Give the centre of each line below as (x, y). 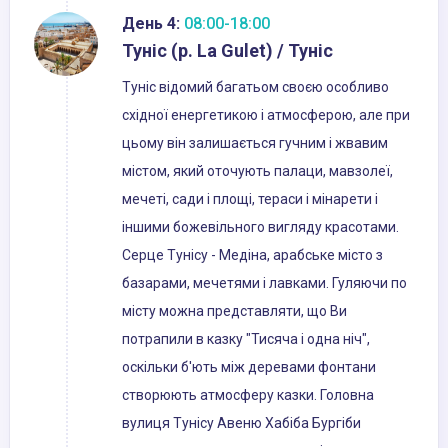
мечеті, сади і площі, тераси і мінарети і (250, 199)
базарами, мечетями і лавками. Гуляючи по (264, 283)
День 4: (151, 24)
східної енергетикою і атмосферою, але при (266, 115)
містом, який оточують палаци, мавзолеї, (257, 171)
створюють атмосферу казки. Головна (248, 395)
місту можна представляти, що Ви (234, 311)
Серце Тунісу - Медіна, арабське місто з (252, 255)
